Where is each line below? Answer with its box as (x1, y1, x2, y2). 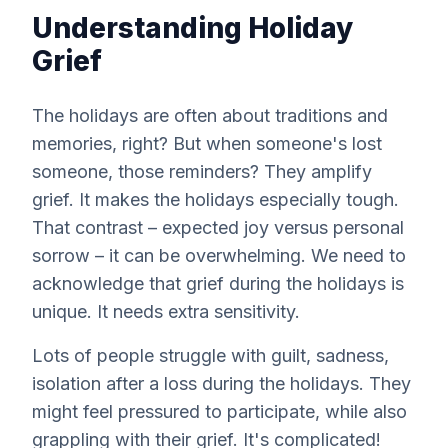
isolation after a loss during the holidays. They (32, 373, 411, 394)
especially (259, 189, 341, 210)
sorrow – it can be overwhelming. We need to (32, 245, 406, 266)
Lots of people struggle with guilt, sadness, (32, 345, 389, 366)
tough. (341, 189, 399, 210)
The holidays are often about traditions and (32, 105, 388, 126)
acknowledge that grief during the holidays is (32, 273, 404, 294)
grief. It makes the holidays (32, 189, 259, 210)
